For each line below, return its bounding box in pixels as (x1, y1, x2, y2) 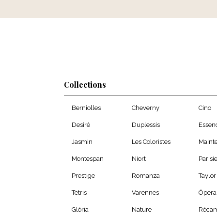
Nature (132, 206, 152, 214)
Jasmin (72, 138, 93, 146)
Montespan (72, 155, 104, 163)
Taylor (199, 172, 216, 180)
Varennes (132, 189, 159, 197)
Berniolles (72, 104, 101, 112)
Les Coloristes (132, 138, 170, 146)
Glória (72, 206, 89, 214)
